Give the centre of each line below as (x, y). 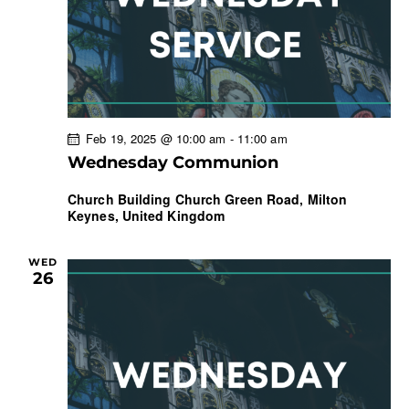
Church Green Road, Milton (261, 199)
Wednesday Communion (173, 163)
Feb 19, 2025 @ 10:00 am (156, 139)
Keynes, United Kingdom (147, 216)
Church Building (121, 199)
